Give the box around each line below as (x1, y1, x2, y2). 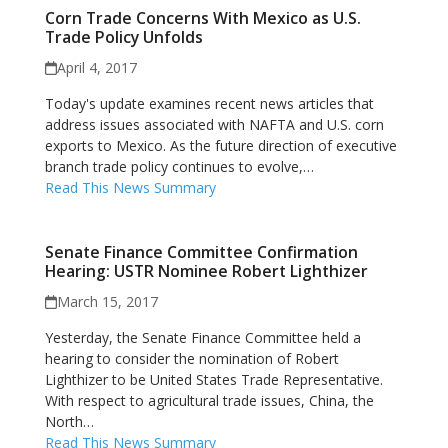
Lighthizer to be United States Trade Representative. (44, 370, 383, 389)
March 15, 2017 (57, 292, 159, 311)
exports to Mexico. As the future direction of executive (44, 136, 397, 155)
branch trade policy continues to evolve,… (44, 157, 314, 176)
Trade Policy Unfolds (44, 26, 203, 48)
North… (44, 412, 94, 431)
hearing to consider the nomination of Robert (44, 349, 339, 368)
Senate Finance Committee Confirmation (44, 241, 358, 263)
